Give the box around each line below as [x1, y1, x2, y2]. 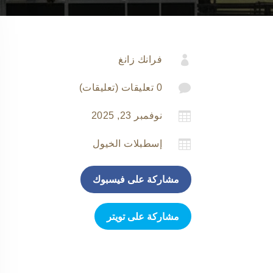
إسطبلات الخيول [92, 138, 163, 149]
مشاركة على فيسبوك [92, 174, 179, 185]
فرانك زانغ [118, 54, 163, 65]
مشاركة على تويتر [106, 211, 179, 222]
